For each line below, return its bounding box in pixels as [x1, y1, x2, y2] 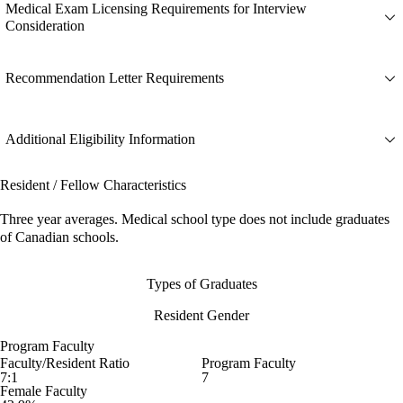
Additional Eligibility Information [5, 131, 195, 148]
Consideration [5, 17, 85, 33]
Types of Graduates [146, 276, 257, 292]
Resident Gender [154, 308, 249, 324]
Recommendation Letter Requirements [5, 70, 224, 86]
